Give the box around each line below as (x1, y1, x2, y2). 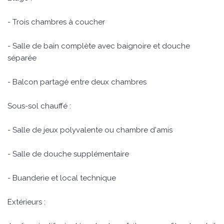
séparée (7, 53, 36, 62)
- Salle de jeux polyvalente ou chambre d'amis (7, 125, 172, 134)
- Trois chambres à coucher (7, 17, 105, 26)
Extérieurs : (7, 197, 45, 206)
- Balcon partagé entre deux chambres (7, 77, 146, 86)
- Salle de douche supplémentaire (7, 149, 129, 158)
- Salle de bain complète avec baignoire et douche (7, 41, 190, 50)
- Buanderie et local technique (7, 173, 116, 182)
